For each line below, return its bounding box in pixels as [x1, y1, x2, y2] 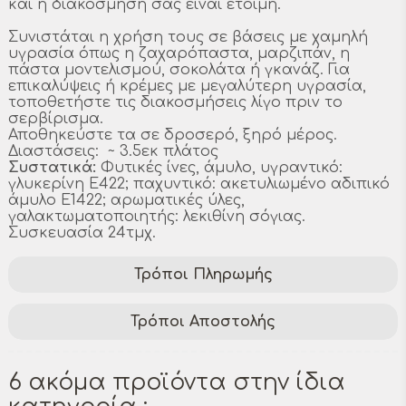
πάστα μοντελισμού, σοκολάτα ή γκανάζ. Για [8, 61, 350, 78]
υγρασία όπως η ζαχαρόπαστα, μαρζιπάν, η [8, 44, 350, 62]
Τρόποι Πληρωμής [133, 266, 273, 283]
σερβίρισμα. [8, 110, 103, 127]
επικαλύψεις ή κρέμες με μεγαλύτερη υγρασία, [8, 77, 366, 94]
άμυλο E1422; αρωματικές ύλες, [8, 191, 245, 208]
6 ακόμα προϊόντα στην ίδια [8, 369, 345, 395]
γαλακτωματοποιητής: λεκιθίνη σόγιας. [8, 208, 305, 225]
